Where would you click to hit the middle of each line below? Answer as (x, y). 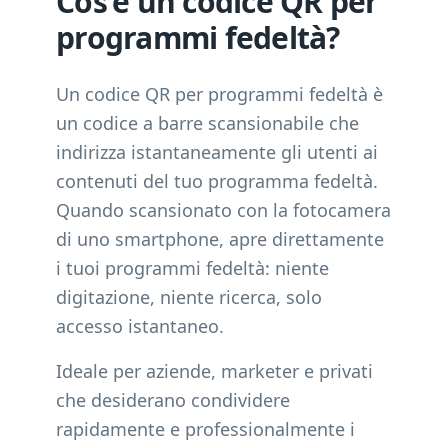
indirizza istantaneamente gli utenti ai (217, 152)
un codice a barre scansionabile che (207, 123)
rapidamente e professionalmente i (205, 429)
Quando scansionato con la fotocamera (223, 210)
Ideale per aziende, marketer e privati (214, 371)
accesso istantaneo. (140, 326)
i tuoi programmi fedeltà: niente (192, 268)
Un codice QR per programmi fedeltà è (219, 94)
